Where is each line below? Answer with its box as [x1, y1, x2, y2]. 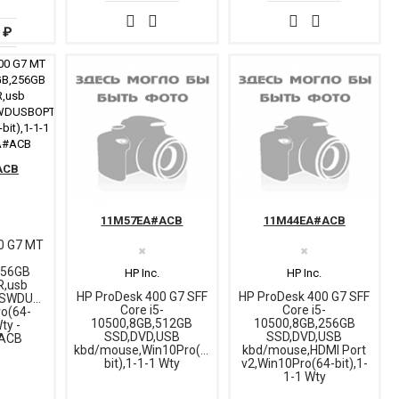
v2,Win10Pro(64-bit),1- [240, 356, 368, 371]
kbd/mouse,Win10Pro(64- [74, 343, 220, 358]
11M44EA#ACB [263, 214, 346, 228]
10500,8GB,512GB [91, 316, 193, 331]
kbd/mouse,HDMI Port [242, 343, 367, 358]
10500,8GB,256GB [253, 316, 355, 331]
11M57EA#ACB [101, 214, 183, 228]
